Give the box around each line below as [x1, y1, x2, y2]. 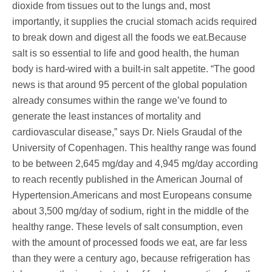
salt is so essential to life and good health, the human [12, 47, 239, 58]
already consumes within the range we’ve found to [12, 95, 227, 106]
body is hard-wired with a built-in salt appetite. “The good [12, 63, 255, 74]
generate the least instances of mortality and [12, 110, 201, 121]
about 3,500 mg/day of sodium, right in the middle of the [12, 205, 249, 216]
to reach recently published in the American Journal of [12, 174, 242, 185]
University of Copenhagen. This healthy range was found [12, 142, 256, 153]
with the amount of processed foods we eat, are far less [12, 237, 247, 248]
